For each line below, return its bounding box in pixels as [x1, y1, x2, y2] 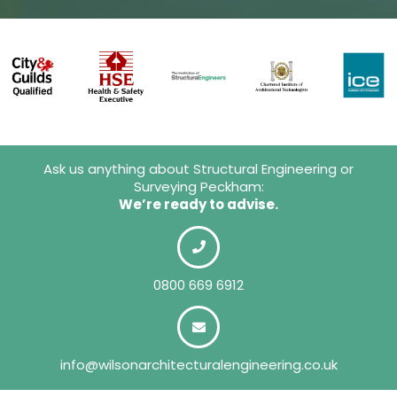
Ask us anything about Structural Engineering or [43, 160, 354, 179]
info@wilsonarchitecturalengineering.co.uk [59, 354, 338, 374]
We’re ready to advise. [119, 195, 278, 214]
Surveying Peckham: [133, 177, 264, 197]
